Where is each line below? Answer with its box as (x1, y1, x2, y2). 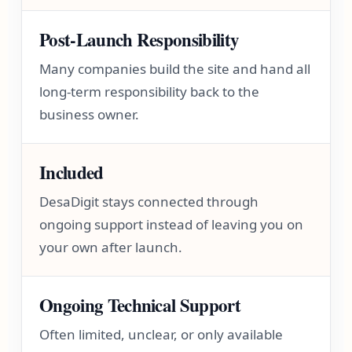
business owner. (39, 105, 140, 123)
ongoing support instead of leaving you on (39, 215, 304, 233)
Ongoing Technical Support (39, 291, 240, 318)
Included (39, 159, 104, 185)
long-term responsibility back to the (39, 82, 260, 101)
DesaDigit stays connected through (39, 192, 259, 211)
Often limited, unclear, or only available (39, 325, 284, 343)
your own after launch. (39, 238, 183, 256)
